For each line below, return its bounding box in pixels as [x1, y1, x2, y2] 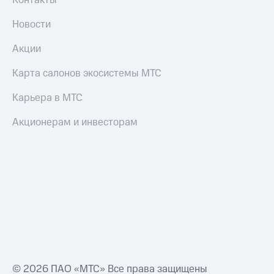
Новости [12, 17, 51, 32]
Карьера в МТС [12, 91, 83, 105]
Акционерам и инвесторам [12, 115, 138, 130]
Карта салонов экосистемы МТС [12, 66, 161, 81]
